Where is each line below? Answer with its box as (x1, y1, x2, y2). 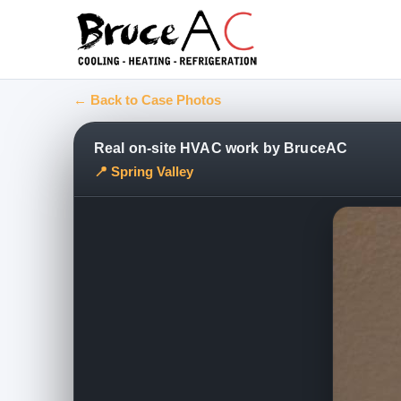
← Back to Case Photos (73, 92, 221, 107)
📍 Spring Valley (94, 164, 193, 179)
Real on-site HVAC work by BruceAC (94, 141, 348, 156)
